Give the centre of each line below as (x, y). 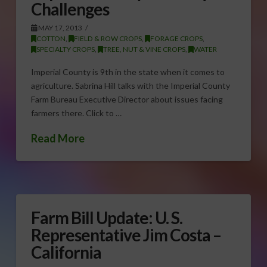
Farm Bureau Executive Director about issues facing (127, 100)
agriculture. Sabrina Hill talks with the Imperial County (130, 86)
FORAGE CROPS (176, 38)
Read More (58, 138)
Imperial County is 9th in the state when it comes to (128, 72)
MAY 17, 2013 (59, 27)
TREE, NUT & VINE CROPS (144, 49)
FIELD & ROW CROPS (108, 38)
